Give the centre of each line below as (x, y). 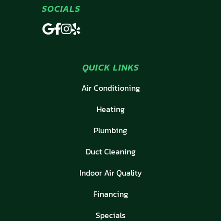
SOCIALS (61, 9)
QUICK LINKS (110, 68)
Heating (110, 109)
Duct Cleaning (110, 152)
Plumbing (110, 130)
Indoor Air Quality (110, 173)
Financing (110, 194)
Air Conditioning (110, 88)
